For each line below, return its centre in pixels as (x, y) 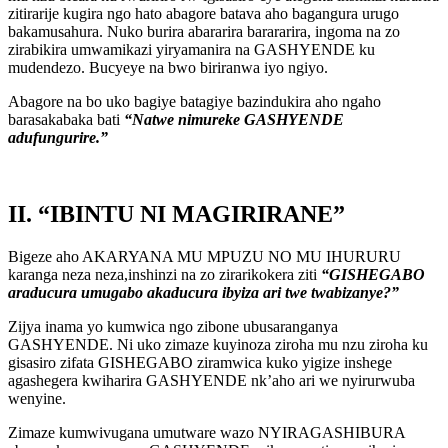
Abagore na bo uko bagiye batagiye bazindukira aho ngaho (194, 102)
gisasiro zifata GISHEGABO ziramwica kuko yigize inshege (200, 363)
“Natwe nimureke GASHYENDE (234, 120)
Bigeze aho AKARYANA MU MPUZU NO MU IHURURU (204, 257)
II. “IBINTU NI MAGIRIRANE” (176, 214)
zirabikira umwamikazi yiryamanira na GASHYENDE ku (191, 50)
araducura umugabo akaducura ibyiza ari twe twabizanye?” (203, 293)
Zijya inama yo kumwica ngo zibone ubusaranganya (173, 327)
